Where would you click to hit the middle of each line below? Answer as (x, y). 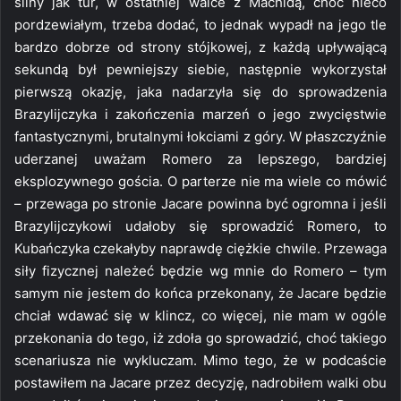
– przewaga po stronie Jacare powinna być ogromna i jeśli (200, 203)
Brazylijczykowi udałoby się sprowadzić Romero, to (200, 226)
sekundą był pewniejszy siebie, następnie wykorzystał (200, 69)
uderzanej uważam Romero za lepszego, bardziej (200, 158)
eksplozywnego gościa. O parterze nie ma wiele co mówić (200, 181)
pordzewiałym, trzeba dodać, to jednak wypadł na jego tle (200, 24)
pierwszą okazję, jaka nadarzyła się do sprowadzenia (200, 91)
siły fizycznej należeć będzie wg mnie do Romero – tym (200, 270)
